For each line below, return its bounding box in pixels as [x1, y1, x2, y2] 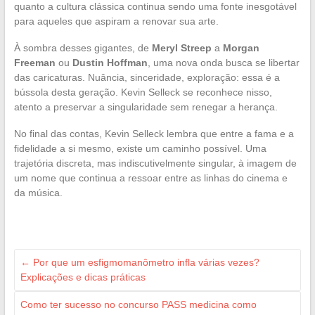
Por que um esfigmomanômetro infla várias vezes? [30, 257, 259, 269]
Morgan [222, 42, 259, 54]
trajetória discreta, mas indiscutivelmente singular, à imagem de [13, 157, 297, 169]
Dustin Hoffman [72, 57, 148, 69]
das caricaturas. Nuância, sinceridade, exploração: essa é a [13, 72, 280, 84]
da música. [13, 187, 63, 199]
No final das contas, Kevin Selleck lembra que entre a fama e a [13, 128, 294, 140]
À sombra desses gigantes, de [13, 42, 152, 54]
